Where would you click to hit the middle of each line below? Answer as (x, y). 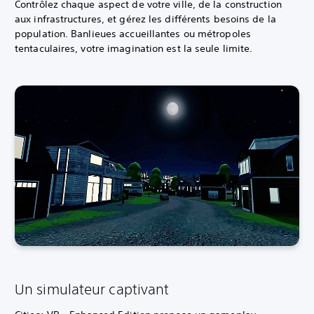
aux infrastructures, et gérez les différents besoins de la (145, 19)
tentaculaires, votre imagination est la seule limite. (134, 49)
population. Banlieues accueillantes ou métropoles (133, 34)
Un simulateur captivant (92, 289)
